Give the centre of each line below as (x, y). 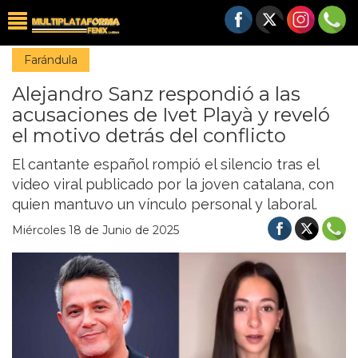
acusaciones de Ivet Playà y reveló (171, 115)
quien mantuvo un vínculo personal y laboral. (165, 204)
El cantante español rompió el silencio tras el (165, 164)
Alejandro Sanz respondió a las (156, 94)
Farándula (51, 60)
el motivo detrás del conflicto (149, 135)
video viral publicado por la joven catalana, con (173, 184)
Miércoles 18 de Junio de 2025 (95, 230)
